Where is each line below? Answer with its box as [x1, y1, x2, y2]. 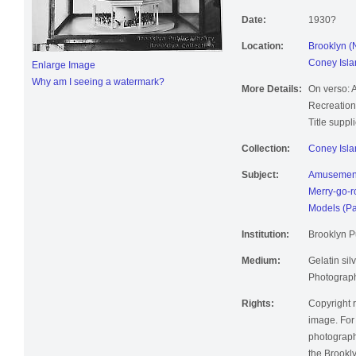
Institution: [242, 234, 289, 246]
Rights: [242, 303, 274, 315]
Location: [242, 45, 284, 57]
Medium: [242, 260, 281, 272]
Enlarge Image [32, 64, 95, 76]
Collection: [242, 148, 290, 160]
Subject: [242, 174, 279, 186]
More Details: [242, 88, 302, 100]
